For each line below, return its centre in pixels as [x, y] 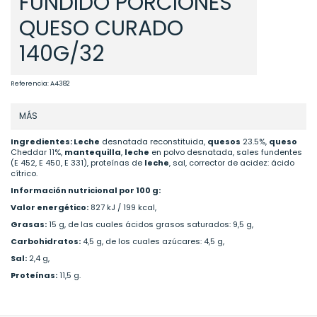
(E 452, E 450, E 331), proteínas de [77, 163]
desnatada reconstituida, [154, 142]
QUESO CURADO [101, 29]
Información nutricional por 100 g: [86, 191]
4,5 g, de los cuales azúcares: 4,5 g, [152, 242]
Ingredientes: [41, 142]
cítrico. [24, 174]
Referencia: [30, 84]
